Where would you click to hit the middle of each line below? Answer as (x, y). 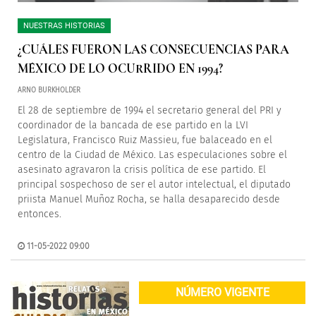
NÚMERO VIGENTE (222, 292)
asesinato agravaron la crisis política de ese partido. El (142, 170)
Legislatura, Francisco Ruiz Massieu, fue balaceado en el (145, 140)
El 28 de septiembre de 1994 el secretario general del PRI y (150, 110)
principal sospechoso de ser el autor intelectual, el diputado (154, 184)
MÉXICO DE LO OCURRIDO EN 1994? (120, 68)
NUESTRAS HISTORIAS (64, 26)
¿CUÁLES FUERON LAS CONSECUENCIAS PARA (153, 49)
